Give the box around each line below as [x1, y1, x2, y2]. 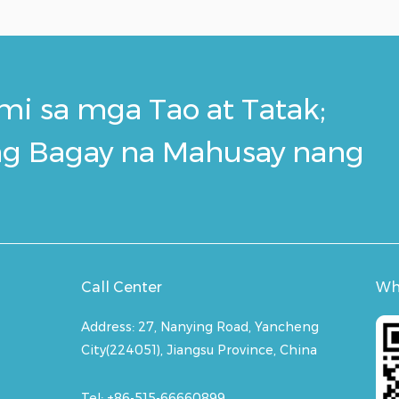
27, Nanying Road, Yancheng [137, 319, 319, 336]
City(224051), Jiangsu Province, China [80, 342, 317, 359]
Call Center [80, 279, 162, 297]
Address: [80, 319, 138, 336]
